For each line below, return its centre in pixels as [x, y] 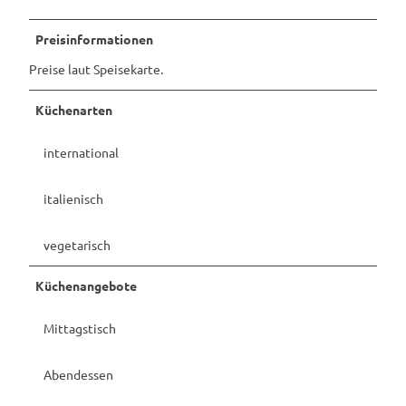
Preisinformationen [94, 39]
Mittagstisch [80, 328]
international [81, 152]
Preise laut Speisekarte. [96, 68]
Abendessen [78, 374]
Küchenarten [74, 109]
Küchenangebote [86, 285]
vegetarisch [77, 244]
